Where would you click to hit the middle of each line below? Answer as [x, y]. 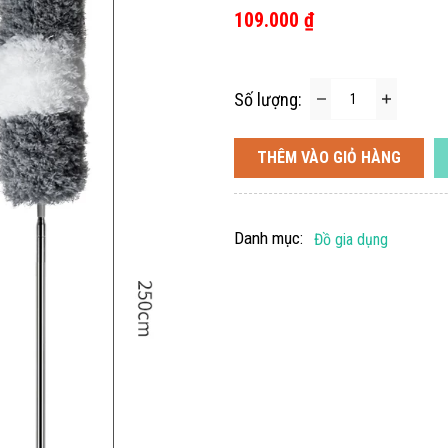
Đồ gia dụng [351, 239]
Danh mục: [268, 237]
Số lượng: [268, 99]
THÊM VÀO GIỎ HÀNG [329, 157]
